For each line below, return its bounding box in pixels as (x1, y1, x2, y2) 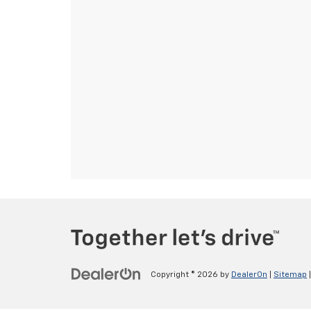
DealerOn (231, 270, 267, 279)
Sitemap (274, 270, 307, 279)
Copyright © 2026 (151, 270, 220, 279)
